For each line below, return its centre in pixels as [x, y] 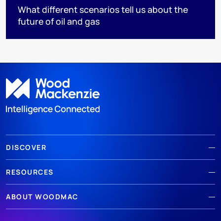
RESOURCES [30, 172]
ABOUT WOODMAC [42, 197]
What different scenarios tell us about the [103, 9]
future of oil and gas [59, 21]
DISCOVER [26, 147]
